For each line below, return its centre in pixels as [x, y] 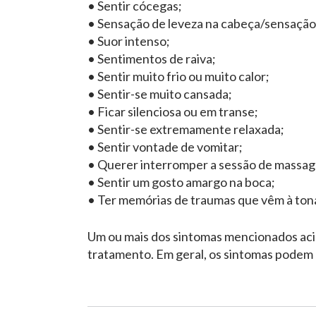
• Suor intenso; [129, 41]
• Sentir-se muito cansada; [160, 94]
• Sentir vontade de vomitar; [165, 147]
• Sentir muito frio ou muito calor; [178, 77]
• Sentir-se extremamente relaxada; [186, 129]
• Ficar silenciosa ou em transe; [173, 112]
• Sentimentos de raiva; [152, 59]
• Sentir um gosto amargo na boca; [181, 182]
